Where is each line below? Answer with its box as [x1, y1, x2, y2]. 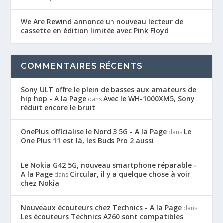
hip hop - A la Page [21, 94, 87, 104]
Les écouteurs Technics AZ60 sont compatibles [21, 212, 184, 222]
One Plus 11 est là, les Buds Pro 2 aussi [21, 136, 154, 146]
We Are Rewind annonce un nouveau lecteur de [21, 17, 184, 27]
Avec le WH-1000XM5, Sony [103, 94, 195, 104]
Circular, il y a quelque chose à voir [70, 169, 191, 179]
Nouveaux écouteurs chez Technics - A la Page [21, 203, 182, 213]
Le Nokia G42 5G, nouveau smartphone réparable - [21, 160, 197, 170]
